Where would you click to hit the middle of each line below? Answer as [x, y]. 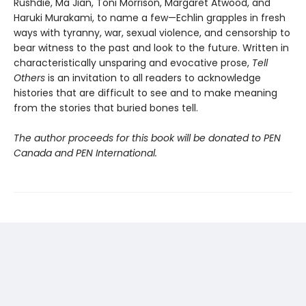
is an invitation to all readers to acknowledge [153, 78]
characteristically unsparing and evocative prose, [133, 62]
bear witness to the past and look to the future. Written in [151, 47]
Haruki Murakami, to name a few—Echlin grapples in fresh [150, 17]
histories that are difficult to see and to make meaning [145, 93]
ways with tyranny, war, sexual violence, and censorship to [152, 32]
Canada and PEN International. [85, 153]
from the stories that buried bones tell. [106, 108]
